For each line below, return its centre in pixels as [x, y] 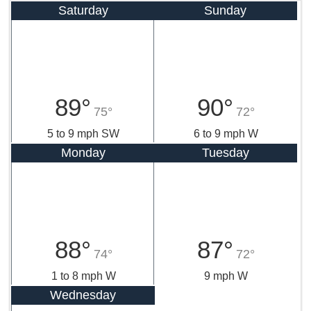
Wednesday [83, 295]
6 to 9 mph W [226, 133]
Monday [83, 152]
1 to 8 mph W [83, 276]
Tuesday [225, 152]
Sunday [225, 10]
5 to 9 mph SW [83, 133]
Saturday [83, 10]
